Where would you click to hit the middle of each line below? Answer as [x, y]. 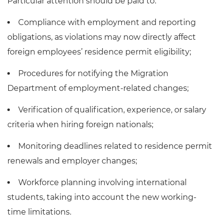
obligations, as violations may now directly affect [102, 37]
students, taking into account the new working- [102, 197]
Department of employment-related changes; [98, 88]
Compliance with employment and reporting [107, 22]
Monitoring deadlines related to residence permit [115, 146]
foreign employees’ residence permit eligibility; [99, 52]
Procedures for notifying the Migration [93, 73]
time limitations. [39, 212]
